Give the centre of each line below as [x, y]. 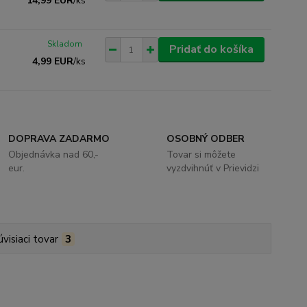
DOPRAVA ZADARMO [59, 139]
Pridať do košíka [211, 49]
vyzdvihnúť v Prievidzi [212, 168]
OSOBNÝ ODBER [205, 139]
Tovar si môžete [201, 155]
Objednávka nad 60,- [54, 155]
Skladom [65, 44]
